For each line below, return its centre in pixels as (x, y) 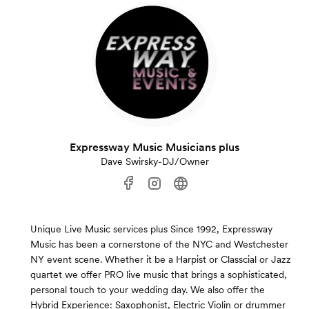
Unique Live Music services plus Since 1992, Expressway (151, 229)
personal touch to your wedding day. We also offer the (148, 290)
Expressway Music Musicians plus (154, 148)
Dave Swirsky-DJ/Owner (154, 162)
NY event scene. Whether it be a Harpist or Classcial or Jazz (161, 260)
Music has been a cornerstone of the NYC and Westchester (159, 245)
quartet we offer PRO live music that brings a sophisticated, (159, 275)
